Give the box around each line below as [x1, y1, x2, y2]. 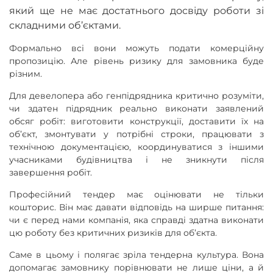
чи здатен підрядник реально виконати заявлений [9, 102, 264, 114]
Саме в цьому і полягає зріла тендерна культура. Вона [9, 249, 264, 260]
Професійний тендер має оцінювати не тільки [9, 188, 264, 200]
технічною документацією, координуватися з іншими [9, 141, 264, 152]
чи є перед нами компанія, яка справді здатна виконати [9, 214, 264, 225]
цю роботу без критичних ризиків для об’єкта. [9, 227, 217, 238]
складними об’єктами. [9, 19, 121, 31]
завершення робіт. [9, 166, 92, 178]
